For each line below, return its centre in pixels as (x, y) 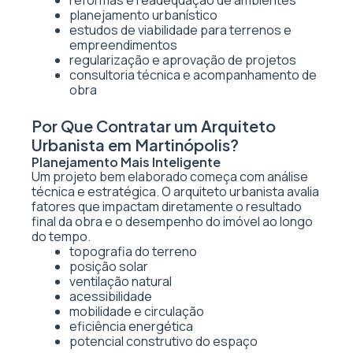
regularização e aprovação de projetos (183, 60)
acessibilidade (111, 296)
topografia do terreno (133, 251)
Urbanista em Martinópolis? (135, 145)
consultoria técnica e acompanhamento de (193, 75)
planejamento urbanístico (143, 15)
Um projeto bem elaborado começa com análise (170, 176)
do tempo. (61, 236)
